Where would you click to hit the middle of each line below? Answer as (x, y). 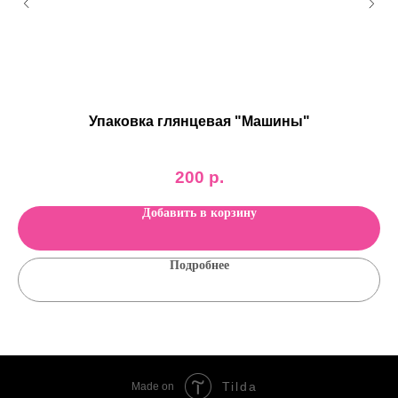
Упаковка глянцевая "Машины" (199, 122)
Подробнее (199, 265)
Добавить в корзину (199, 212)
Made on (153, 386)
